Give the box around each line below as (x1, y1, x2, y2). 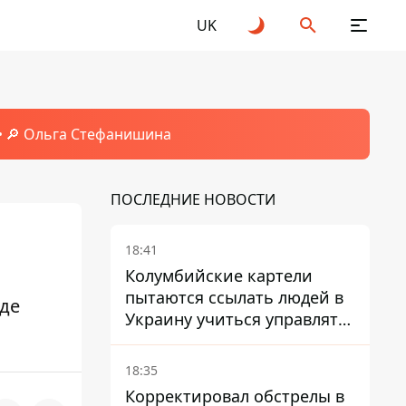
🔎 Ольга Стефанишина (5, 124, 171, 144)
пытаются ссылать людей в (125, 286, 343, 308)
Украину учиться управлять (125, 308, 348, 330)
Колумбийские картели (125, 265, 313, 286)
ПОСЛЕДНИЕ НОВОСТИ (111, 189, 275, 209)
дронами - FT (125, 330, 227, 352)
